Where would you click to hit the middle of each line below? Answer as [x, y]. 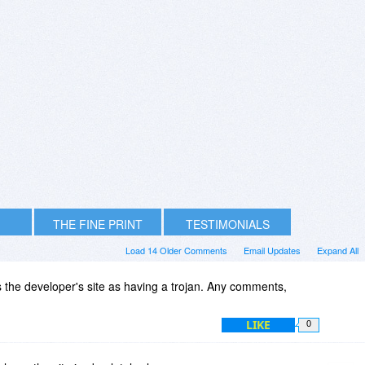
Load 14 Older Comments [176, 250]
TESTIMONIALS [227, 224]
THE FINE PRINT [98, 224]
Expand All [338, 250]
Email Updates [272, 250]
